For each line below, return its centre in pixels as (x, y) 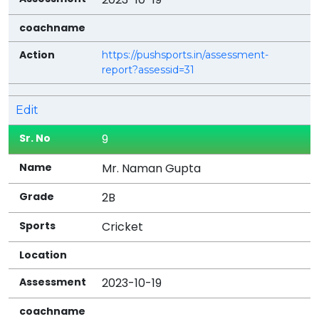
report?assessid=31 (148, 69)
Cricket (123, 226)
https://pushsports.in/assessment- (185, 54)
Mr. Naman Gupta (152, 168)
